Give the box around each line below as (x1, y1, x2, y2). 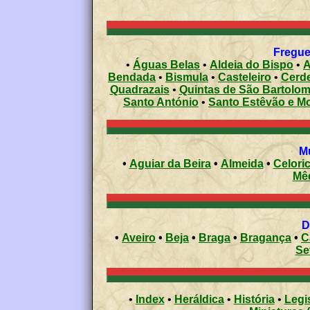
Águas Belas (133, 58, 200, 71)
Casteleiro (218, 71, 271, 83)
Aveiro (122, 231, 156, 244)
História (233, 293, 275, 305)
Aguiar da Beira (129, 157, 211, 170)
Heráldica (174, 293, 224, 305)
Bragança (240, 231, 291, 244)
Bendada (108, 71, 156, 83)
